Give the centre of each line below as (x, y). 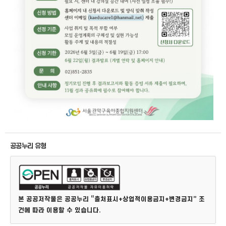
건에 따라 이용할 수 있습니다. (60, 210)
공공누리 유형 (28, 146)
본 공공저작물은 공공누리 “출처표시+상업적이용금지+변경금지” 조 (111, 199)
